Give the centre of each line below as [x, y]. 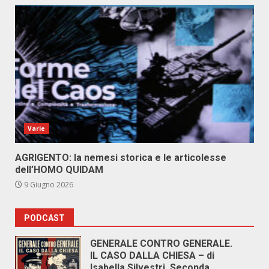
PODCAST [44, 218]
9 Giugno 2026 [48, 185]
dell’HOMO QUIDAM [59, 170]
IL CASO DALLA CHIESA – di [152, 255]
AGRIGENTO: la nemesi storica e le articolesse [121, 158]
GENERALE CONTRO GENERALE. [161, 243]
